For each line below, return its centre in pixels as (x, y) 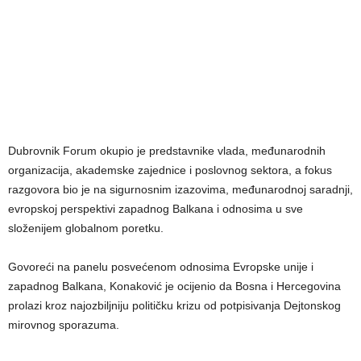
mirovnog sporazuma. (64, 325)
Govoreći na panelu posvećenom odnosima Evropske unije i (161, 267)
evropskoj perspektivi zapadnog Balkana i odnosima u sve (156, 209)
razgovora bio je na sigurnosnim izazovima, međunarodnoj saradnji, (180, 190)
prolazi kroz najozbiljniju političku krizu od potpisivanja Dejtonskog (174, 306)
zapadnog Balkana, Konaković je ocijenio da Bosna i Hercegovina (174, 286)
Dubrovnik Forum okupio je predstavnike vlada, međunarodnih (167, 151)
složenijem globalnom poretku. (86, 228)
